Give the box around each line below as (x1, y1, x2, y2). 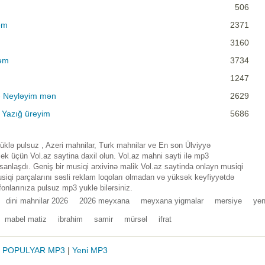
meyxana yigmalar (141, 196, 203, 206)
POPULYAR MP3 (2, 245, 65, 256)
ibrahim (58, 215, 83, 224)
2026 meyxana (79, 196, 130, 206)
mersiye (215, 196, 242, 206)
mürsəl (124, 215, 147, 224)
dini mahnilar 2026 (6, 196, 68, 206)
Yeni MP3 (72, 245, 108, 256)
